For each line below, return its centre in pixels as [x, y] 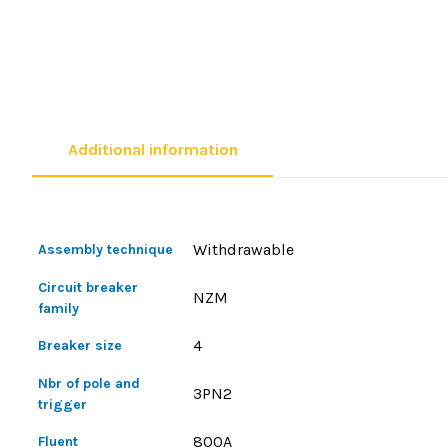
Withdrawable [244, 249]
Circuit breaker [88, 287]
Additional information [152, 149]
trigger [63, 404]
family [59, 308]
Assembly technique [106, 249]
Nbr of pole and [89, 383]
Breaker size [80, 345]
